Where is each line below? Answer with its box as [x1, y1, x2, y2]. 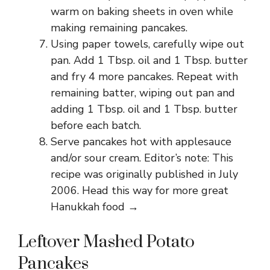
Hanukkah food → [51, 199, 139, 214]
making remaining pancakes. [51, 20, 187, 35]
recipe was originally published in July [51, 167, 238, 181]
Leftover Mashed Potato [18, 231, 195, 253]
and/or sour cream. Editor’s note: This [51, 151, 233, 165]
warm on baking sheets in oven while [51, 4, 233, 19]
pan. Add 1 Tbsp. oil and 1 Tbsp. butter [51, 53, 248, 67]
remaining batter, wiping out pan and [51, 86, 235, 100]
